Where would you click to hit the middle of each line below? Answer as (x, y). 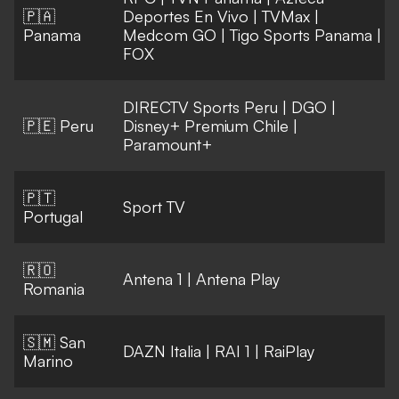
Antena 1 (153, 279)
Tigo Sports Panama (301, 35)
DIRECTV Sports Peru (200, 107)
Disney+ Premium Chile (206, 126)
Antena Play (238, 279)
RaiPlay (289, 351)
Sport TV (154, 207)
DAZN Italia (162, 351)
